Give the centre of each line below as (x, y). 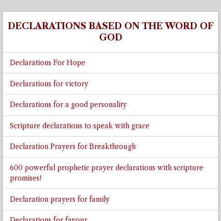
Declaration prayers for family (59, 199)
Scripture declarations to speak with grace (79, 126)
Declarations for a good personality (68, 105)
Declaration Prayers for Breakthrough (73, 147)
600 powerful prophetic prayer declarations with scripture (106, 168)
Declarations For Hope (47, 63)
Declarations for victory (49, 84)
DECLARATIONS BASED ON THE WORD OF (110, 26)
